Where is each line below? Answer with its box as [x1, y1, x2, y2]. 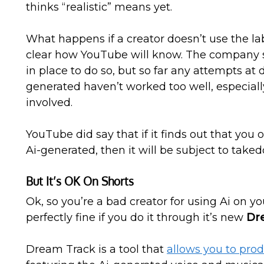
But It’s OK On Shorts [26, 174, 134, 189]
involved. [26, 96, 73, 109]
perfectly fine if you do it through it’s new [26, 211, 247, 224]
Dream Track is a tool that [26, 243, 167, 256]
